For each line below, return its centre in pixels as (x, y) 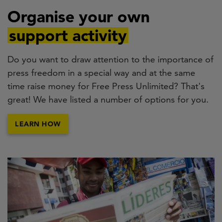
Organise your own (79, 17)
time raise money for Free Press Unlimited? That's (106, 86)
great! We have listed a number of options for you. (108, 100)
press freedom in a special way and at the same (101, 73)
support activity (68, 35)
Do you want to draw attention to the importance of (111, 59)
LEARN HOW (38, 124)
